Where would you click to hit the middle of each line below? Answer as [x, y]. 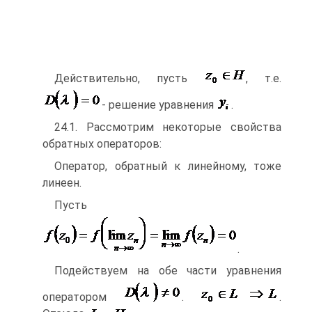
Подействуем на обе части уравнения [168, 271]
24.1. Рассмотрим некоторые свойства [168, 127]
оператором [83, 297]
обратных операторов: [102, 143]
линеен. [62, 182]
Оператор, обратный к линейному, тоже [168, 166]
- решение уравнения [159, 104]
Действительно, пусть [129, 78]
